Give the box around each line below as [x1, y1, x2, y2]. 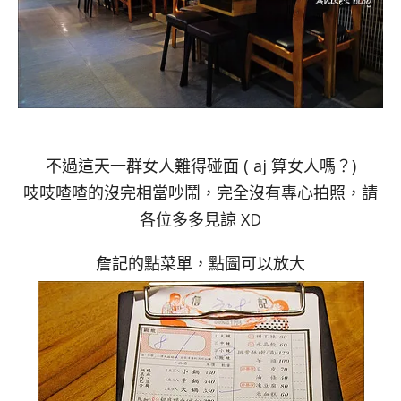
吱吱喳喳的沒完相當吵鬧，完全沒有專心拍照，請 [23, 181, 378, 203]
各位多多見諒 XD [140, 208, 261, 230]
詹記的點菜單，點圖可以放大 [96, 252, 305, 274]
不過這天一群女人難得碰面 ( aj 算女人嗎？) [45, 154, 356, 176]
